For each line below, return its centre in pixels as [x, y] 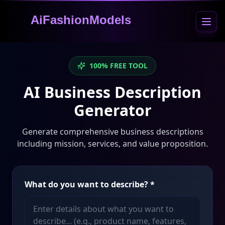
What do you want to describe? [86, 184]
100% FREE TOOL [119, 66]
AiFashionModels [81, 20]
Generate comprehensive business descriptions [113, 132]
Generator [113, 110]
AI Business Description [113, 92]
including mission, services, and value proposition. [113, 144]
